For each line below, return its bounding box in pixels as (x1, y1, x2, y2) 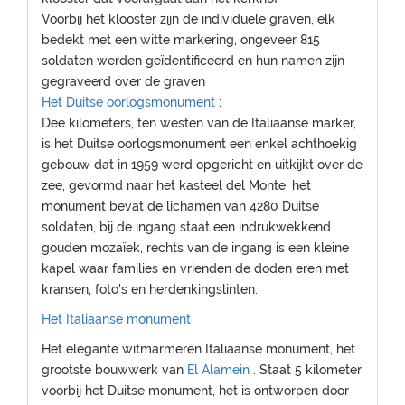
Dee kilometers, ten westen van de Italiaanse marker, (42, 116, 356, 130)
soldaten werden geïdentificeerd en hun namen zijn (42, 53, 344, 68)
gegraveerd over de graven (42, 74, 205, 89)
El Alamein (187, 363, 253, 377)
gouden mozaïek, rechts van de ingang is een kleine (42, 240, 349, 255)
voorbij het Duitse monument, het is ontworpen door (42, 383, 349, 398)
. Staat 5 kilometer (253, 363, 362, 377)
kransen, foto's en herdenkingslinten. (42, 282, 258, 297)
